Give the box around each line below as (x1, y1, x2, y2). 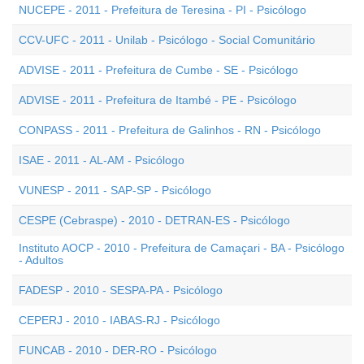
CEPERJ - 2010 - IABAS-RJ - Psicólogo (19, 314, 220, 327)
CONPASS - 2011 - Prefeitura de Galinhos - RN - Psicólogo (19, 123, 321, 136)
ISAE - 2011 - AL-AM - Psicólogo (19, 154, 184, 167)
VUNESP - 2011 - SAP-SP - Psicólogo (19, 184, 211, 197)
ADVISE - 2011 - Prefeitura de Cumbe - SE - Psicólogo (19, 63, 298, 76)
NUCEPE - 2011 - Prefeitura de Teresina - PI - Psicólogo (19, 3, 306, 16)
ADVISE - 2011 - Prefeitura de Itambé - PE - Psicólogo (19, 93, 297, 106)
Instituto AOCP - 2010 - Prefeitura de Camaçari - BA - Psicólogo (19, 241, 344, 254)
